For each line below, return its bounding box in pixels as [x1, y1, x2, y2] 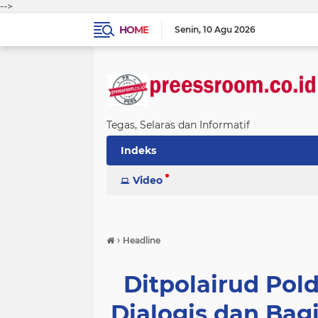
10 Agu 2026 [203, 24, 256, 35]
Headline [123, 235, 160, 246]
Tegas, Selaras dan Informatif [106, 119, 250, 132]
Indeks [121, 144, 156, 157]
